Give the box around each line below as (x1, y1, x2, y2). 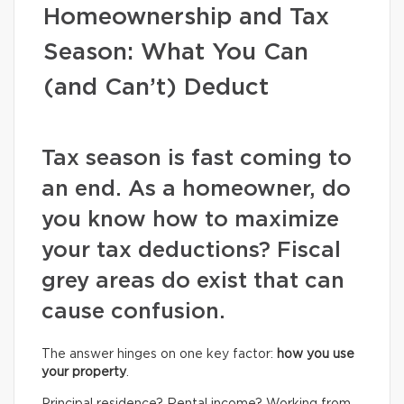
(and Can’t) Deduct (43, 76, 269, 99)
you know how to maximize (41, 209, 339, 231)
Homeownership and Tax (43, 5, 329, 29)
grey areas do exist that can (41, 271, 344, 292)
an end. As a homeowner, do (41, 179, 351, 200)
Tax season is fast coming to (41, 148, 352, 170)
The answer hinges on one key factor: (41, 348, 277, 361)
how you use (277, 348, 354, 361)
